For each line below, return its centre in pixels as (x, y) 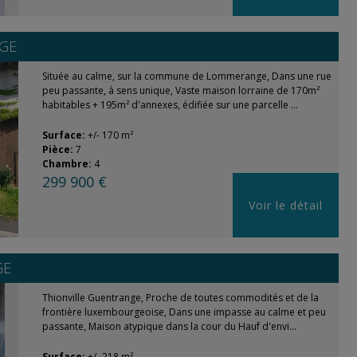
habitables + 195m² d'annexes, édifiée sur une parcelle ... (170, 105)
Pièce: (59, 149)
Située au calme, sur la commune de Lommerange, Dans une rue (186, 76)
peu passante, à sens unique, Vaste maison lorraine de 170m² (180, 90)
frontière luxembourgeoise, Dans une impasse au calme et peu (184, 312)
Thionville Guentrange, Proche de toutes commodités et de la (180, 298)
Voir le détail (286, 205)
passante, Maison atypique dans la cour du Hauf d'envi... (169, 326)
